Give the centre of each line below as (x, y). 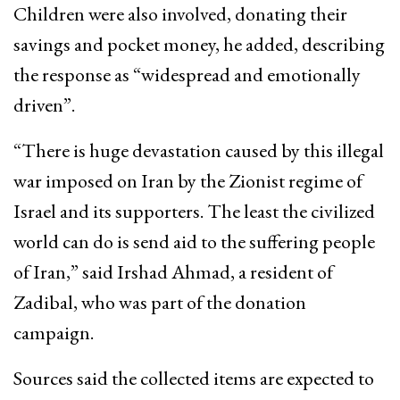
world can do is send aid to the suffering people (194, 242)
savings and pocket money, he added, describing (199, 45)
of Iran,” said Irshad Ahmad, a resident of (173, 272)
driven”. (44, 105)
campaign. (54, 333)
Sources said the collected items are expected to (194, 379)
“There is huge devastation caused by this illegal (199, 151)
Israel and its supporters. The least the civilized (194, 212)
